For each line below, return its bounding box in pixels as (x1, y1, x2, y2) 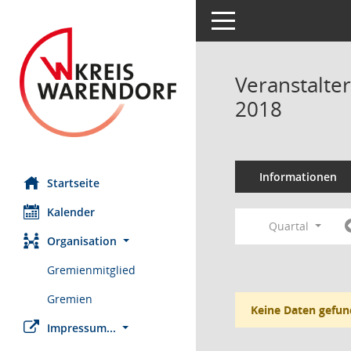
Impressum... (47, 320, 116, 335)
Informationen (259, 169, 337, 184)
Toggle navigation (211, 12, 303, 27)
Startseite (47, 175, 100, 190)
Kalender (47, 204, 95, 219)
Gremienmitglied (47, 262, 136, 277)
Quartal (269, 219, 313, 233)
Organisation (47, 233, 117, 248)
